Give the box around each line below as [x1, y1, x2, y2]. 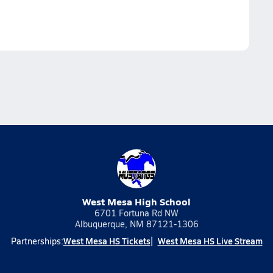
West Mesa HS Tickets [63, 235, 151, 247]
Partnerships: [10, 235, 63, 247]
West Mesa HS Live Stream [157, 235, 263, 247]
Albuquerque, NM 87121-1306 [74, 218, 199, 230]
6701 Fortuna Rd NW [94, 207, 179, 219]
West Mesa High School [82, 194, 191, 208]
